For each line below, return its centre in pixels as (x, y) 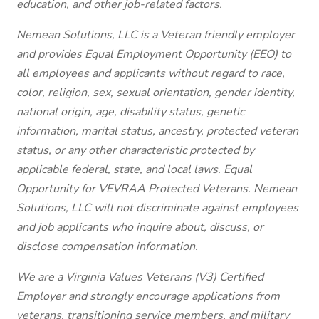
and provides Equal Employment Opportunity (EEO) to (154, 54)
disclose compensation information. (107, 246)
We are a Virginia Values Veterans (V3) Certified (140, 277)
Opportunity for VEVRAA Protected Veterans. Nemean (157, 189)
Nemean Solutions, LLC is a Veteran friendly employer (156, 35)
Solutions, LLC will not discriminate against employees (157, 208)
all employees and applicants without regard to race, (151, 73)
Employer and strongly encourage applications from (148, 296)
